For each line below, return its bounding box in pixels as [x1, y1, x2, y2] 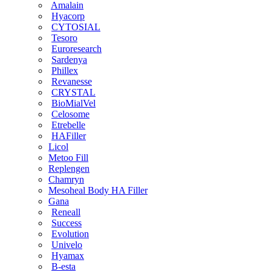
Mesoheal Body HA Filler [48, 184, 148, 195]
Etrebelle [51, 119, 85, 130]
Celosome [51, 108, 90, 119]
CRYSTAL [51, 87, 96, 97]
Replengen [48, 163, 90, 174]
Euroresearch [51, 43, 102, 54]
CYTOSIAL [51, 21, 100, 32]
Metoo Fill [48, 152, 88, 163]
